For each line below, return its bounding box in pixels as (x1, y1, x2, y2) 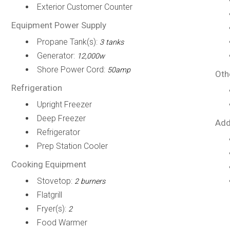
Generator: (36, 51, 77, 61)
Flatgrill (36, 190, 62, 200)
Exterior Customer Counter (36, 2, 132, 12)
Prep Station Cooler (36, 141, 108, 151)
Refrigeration (11, 83, 62, 93)
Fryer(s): (36, 204, 68, 214)
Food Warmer (36, 218, 87, 227)
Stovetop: (36, 176, 74, 186)
